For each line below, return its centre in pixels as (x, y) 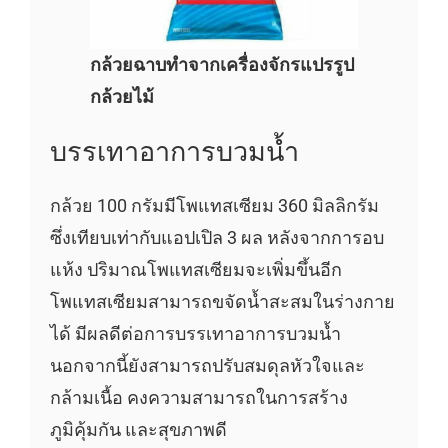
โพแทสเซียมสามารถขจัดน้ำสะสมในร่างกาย (222, 301)
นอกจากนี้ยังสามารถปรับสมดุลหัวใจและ (207, 365)
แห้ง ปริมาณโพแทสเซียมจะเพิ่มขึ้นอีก (195, 269)
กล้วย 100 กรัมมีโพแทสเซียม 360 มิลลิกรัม (214, 205)
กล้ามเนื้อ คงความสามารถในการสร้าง (198, 397)
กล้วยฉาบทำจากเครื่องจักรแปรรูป (221, 64)
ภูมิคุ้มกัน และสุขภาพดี (138, 429)
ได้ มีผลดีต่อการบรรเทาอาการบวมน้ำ (195, 333)
